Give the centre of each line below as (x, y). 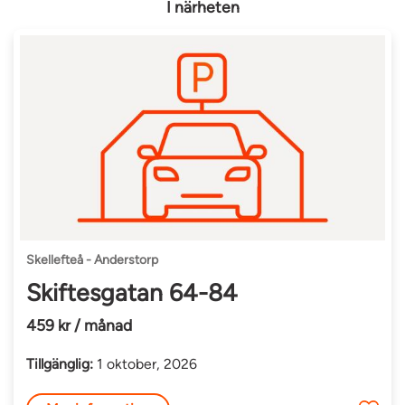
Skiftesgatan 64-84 (132, 292)
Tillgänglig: (60, 364)
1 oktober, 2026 (146, 364)
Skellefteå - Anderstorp (93, 259)
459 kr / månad (80, 325)
